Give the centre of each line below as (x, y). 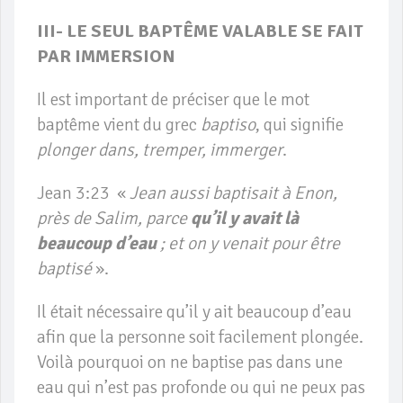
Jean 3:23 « (83, 193)
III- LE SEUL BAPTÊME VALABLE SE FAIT (200, 31)
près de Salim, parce (114, 219)
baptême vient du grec (119, 125)
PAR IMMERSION (106, 57)
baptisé (64, 269)
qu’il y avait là (245, 219)
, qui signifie (300, 125)
